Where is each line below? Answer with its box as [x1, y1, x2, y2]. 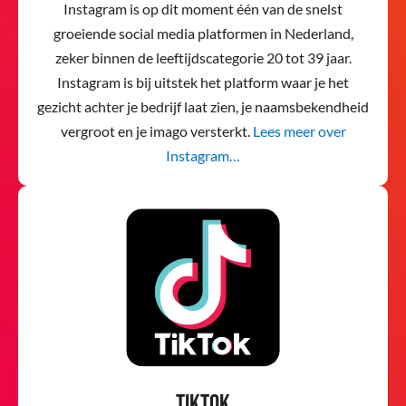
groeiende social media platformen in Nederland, [53, 24, 353, 43]
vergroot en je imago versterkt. [60, 122, 253, 140]
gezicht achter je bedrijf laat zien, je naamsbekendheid [37, 98, 369, 116]
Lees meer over [252, 122, 346, 140]
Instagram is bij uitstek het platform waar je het [57, 73, 349, 92]
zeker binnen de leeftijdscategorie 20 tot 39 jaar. [54, 49, 352, 67]
